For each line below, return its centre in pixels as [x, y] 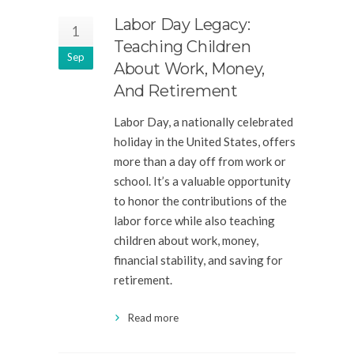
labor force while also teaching [194, 220]
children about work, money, [186, 240]
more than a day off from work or [200, 161]
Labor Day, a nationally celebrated [203, 122]
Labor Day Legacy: [182, 24]
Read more [153, 318]
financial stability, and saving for [198, 260]
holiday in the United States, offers [205, 141]
